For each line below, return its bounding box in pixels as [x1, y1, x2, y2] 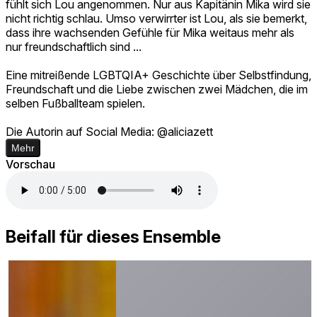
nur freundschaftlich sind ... [6, 39, 142, 54]
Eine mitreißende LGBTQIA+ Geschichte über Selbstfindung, [6, 67, 311, 82]
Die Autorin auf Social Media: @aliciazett [6, 124, 213, 139]
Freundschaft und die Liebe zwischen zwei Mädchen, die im [6, 81, 308, 96]
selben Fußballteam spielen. [6, 96, 145, 110]
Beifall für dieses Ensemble [6, 226, 221, 247]
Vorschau [6, 156, 55, 171]
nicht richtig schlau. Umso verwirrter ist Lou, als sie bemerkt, [6, 11, 307, 25]
